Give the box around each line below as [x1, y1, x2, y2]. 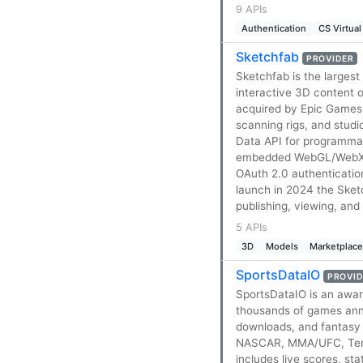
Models [265, 240, 298, 252]
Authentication [241, 22, 307, 34]
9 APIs [236, 2, 267, 15]
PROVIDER [306, 53, 354, 64]
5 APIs [236, 220, 267, 233]
